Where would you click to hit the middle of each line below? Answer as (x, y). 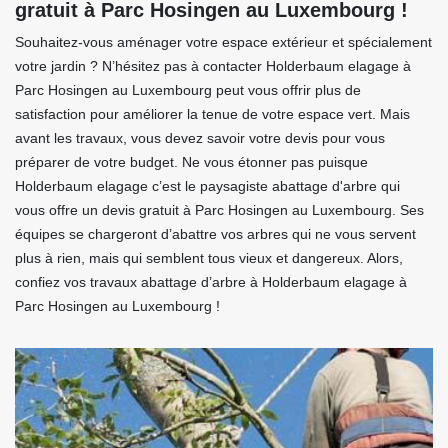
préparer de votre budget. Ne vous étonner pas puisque (191, 162)
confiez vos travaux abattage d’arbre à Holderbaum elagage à (211, 282)
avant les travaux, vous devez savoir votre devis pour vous (200, 138)
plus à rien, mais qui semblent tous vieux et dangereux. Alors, (209, 258)
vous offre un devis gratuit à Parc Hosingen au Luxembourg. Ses (219, 210)
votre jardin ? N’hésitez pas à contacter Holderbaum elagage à (213, 66)
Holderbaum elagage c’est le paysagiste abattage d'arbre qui (207, 186)
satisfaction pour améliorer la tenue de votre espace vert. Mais (212, 114)
